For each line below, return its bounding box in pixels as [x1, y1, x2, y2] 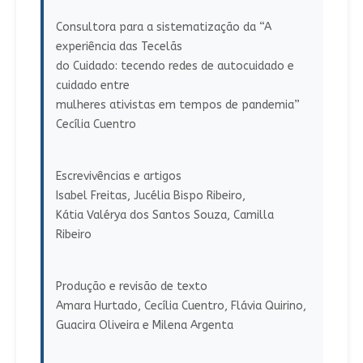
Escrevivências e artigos [55, 169, 181, 184]
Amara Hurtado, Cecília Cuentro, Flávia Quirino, [55, 299, 306, 314]
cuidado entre [55, 79, 130, 93]
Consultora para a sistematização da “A [55, 20, 271, 35]
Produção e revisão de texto [55, 280, 207, 294]
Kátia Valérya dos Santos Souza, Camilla [55, 208, 274, 223]
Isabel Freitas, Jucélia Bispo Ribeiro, [55, 189, 246, 203]
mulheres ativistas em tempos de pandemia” [55, 98, 300, 113]
